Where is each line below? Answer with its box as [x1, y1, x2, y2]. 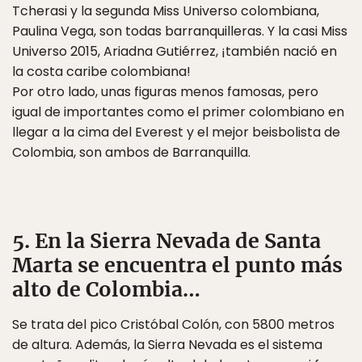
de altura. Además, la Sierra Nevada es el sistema [12, 335, 322, 354]
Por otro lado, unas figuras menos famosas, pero [12, 82, 318, 101]
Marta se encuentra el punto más [12, 252, 343, 278]
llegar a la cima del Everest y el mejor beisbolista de [12, 123, 340, 141]
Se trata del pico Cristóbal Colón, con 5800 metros [12, 315, 335, 334]
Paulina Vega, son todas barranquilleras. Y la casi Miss [12, 22, 347, 40]
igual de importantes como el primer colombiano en [12, 103, 344, 121]
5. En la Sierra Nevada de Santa [12, 228, 321, 254]
